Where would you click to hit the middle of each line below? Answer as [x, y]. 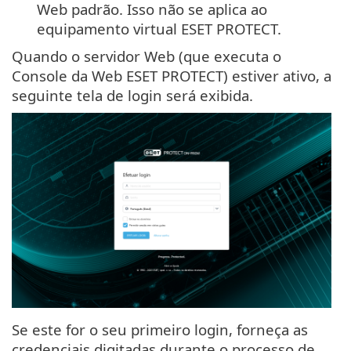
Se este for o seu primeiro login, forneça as [160, 329]
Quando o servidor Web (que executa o [147, 56]
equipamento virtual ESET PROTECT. [159, 28]
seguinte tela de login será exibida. [132, 95]
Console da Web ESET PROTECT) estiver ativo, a [172, 75]
